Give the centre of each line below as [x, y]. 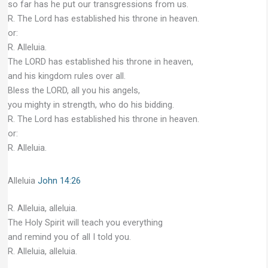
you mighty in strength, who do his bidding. [91, 104]
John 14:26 [59, 180]
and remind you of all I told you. [69, 237]
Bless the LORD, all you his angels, [74, 90]
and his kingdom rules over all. [66, 76]
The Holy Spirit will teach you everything [85, 222]
